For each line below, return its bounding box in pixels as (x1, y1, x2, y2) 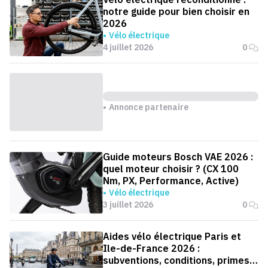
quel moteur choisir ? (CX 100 (103, 163, 239, 175)
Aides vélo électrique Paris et (103, 230, 241, 242)
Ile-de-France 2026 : (103, 242, 200, 254)
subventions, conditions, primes (103, 254, 249, 266)
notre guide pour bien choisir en (103, 5, 249, 17)
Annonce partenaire (109, 101, 188, 112)
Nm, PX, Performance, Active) (103, 175, 239, 187)
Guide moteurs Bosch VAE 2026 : (103, 151, 253, 163)
